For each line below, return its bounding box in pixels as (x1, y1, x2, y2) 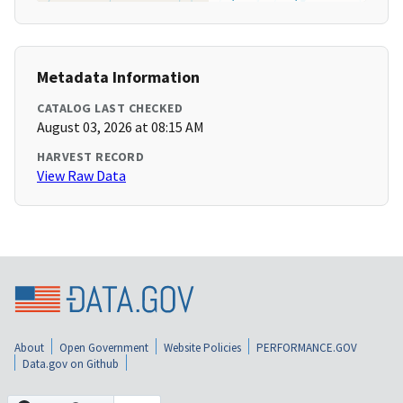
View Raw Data (37, 166, 126, 185)
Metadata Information (37, 67, 200, 88)
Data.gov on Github (22, 356, 119, 372)
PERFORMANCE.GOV (256, 340, 357, 356)
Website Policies (164, 340, 241, 356)
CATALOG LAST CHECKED (37, 100, 183, 117)
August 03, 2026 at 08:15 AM (37, 118, 204, 137)
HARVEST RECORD (37, 148, 144, 166)
